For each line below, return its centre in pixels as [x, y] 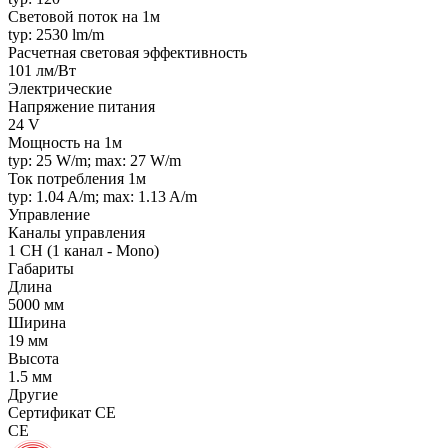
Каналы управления [76, 233]
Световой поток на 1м [84, 17]
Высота [33, 359]
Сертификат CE [62, 413]
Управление [49, 215]
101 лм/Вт [42, 71]
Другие [33, 395]
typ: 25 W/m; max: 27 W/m [94, 161]
